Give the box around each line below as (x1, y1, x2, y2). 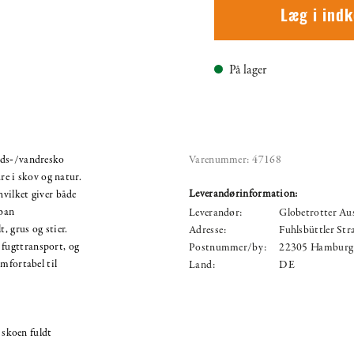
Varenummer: (189, 152, 250, 168)
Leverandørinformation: (189, 186, 298, 201)
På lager (229, 61, 267, 79)
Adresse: (189, 222, 227, 238)
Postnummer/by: (189, 239, 267, 255)
